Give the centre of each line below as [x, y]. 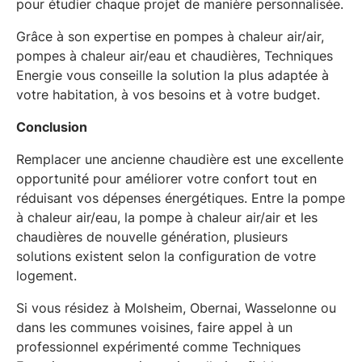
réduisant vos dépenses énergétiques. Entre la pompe [181, 198]
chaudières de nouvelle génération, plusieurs [152, 236]
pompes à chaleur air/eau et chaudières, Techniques [175, 55]
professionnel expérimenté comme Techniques [158, 346]
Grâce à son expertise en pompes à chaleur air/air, [170, 36]
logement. [46, 275]
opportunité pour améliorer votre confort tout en [166, 178]
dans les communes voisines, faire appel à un [154, 327]
